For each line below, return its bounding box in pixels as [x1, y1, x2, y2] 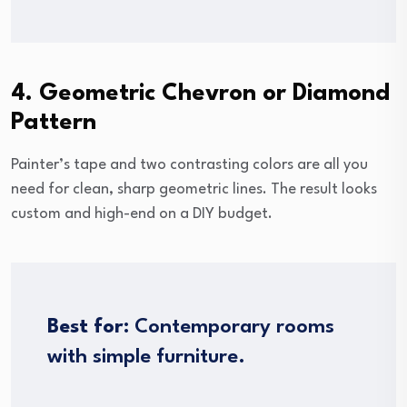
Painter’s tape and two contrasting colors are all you [11, 156, 368, 173]
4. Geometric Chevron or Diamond [11, 81, 390, 105]
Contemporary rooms [129, 316, 334, 337]
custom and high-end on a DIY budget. [11, 205, 273, 222]
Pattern [11, 110, 96, 134]
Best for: [47, 316, 129, 337]
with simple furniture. [47, 346, 245, 367]
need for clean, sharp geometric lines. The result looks [11, 181, 377, 197]
